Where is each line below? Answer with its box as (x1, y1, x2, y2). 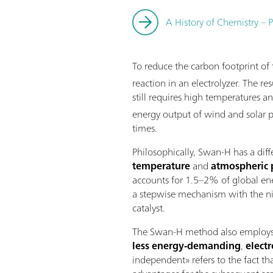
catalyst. (132, 199, 166, 216)
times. (132, 119, 158, 136)
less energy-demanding (132, 236, 241, 254)
